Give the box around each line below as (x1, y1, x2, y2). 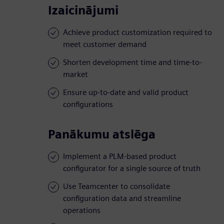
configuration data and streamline (63, 193, 181, 203)
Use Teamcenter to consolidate (63, 181, 170, 191)
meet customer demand (63, 39, 146, 49)
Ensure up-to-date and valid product (63, 87, 188, 97)
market (63, 69, 88, 79)
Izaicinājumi (48, 3, 118, 18)
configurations (63, 99, 113, 109)
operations (63, 205, 100, 215)
